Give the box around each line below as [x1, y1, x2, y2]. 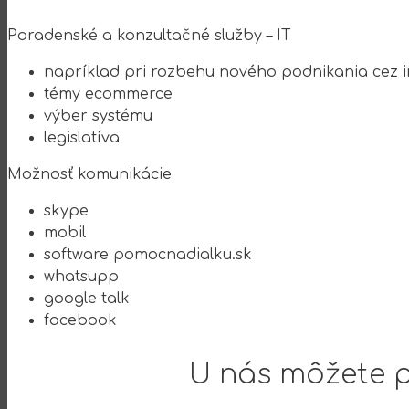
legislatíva [44, 129, 120, 146]
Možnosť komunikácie [7, 165, 172, 183]
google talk [44, 289, 130, 307]
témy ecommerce [44, 85, 173, 102]
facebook [44, 311, 117, 329]
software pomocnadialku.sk [44, 246, 252, 263]
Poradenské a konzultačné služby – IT [7, 26, 291, 44]
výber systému [44, 107, 152, 124]
